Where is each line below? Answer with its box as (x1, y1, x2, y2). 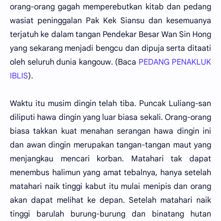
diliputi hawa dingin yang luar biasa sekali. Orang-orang (10, 112, 211, 122)
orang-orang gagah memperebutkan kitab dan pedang (10, 2, 211, 12)
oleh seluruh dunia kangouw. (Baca (10, 57, 139, 67)
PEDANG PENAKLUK (138, 57, 211, 67)
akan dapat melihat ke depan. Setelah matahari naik (10, 195, 211, 205)
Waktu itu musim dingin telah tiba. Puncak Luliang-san (10, 99, 211, 109)
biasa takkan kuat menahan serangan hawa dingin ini (10, 126, 211, 136)
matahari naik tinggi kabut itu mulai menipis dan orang (10, 182, 211, 191)
